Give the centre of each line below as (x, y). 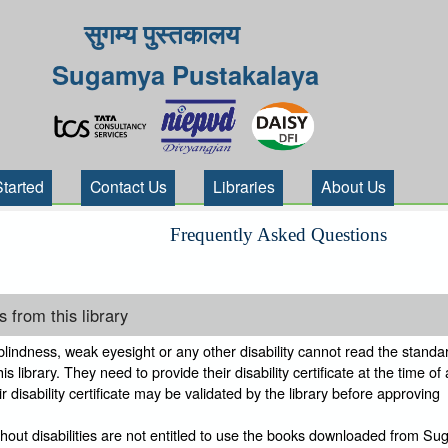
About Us (354, 186)
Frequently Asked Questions (279, 235)
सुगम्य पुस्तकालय (161, 33)
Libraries (244, 186)
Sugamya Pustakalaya (185, 74)
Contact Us (129, 186)
